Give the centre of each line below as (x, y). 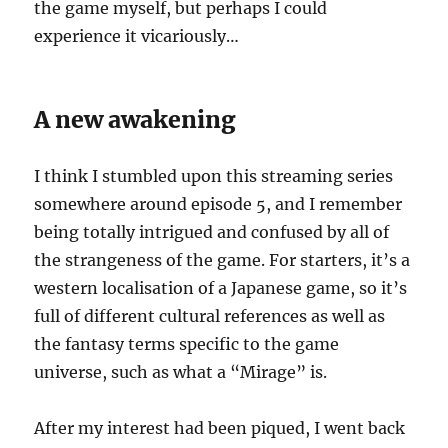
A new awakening (135, 119)
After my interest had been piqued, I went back (220, 427)
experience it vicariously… (137, 35)
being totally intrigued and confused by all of (212, 231)
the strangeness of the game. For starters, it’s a (222, 259)
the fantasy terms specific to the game (187, 343)
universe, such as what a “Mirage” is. (181, 371)
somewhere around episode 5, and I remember (218, 203)
